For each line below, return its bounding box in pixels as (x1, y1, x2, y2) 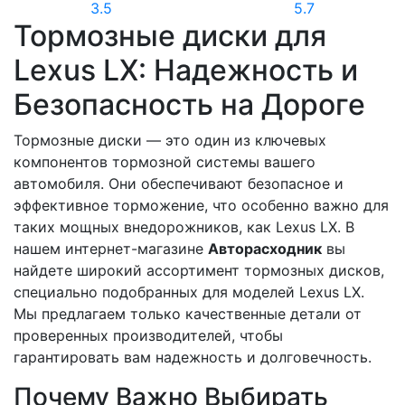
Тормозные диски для (14, 18, 326, 53)
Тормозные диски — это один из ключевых (14, 131, 326, 149)
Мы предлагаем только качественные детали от (14, 305, 362, 323)
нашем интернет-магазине (14, 240, 208, 258)
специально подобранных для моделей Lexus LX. (14, 283, 364, 301)
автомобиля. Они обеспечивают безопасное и (14, 174, 344, 193)
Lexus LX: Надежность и (14, 52, 358, 88)
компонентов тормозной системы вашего (14, 153, 316, 171)
